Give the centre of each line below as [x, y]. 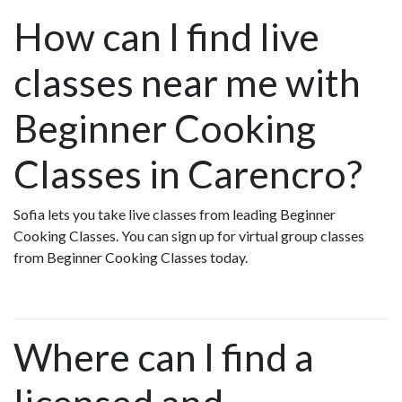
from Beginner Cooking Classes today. [131, 257]
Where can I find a [164, 356]
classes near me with [187, 82]
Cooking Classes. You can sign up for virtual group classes [189, 235]
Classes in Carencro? [188, 173]
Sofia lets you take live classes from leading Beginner [175, 214]
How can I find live [166, 36]
